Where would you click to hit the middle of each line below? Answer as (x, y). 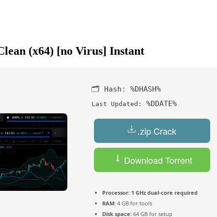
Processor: (116, 193)
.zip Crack (157, 131)
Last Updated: (117, 104)
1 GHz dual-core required (164, 193)
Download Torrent (157, 160)
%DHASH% (146, 89)
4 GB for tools (134, 203)
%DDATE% (159, 104)
